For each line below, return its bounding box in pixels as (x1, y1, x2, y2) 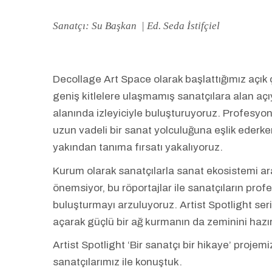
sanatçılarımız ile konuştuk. (53, 256, 182, 268)
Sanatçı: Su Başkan (53, 20, 139, 32)
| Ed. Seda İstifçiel (139, 20, 220, 32)
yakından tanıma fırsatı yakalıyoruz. (53, 141, 223, 154)
